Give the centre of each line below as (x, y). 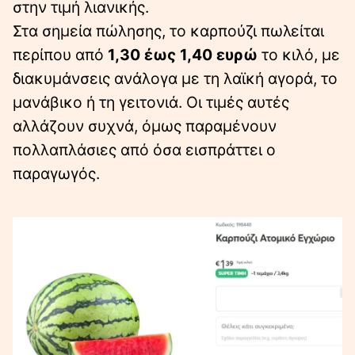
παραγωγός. (56, 173)
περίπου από (60, 54)
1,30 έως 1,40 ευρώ (183, 54)
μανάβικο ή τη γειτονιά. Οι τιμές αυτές (151, 102)
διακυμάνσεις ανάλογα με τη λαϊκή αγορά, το (175, 78)
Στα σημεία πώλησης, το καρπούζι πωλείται (168, 31)
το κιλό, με (299, 54)
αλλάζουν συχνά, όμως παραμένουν (145, 126)
